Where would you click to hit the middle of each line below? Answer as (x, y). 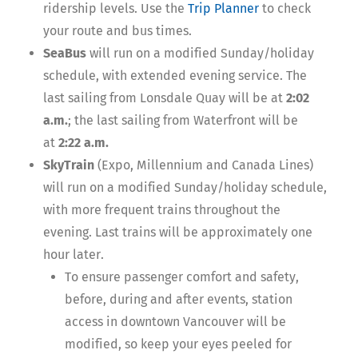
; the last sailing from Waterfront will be (183, 120)
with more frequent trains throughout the (162, 209)
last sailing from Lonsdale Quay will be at (165, 97)
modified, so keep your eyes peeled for (178, 344)
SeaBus (65, 53)
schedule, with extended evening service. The (175, 75)
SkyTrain (69, 165)
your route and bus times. (117, 30)
